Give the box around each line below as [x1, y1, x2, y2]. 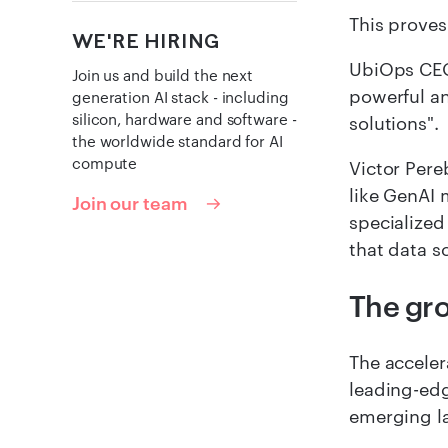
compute [72, 154, 138, 173]
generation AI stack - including [72, 88, 289, 107]
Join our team [72, 191, 188, 214]
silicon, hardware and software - [72, 110, 297, 129]
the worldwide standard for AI [72, 132, 283, 151]
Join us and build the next [72, 66, 254, 85]
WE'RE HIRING [72, 29, 219, 54]
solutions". [349, 112, 439, 134]
